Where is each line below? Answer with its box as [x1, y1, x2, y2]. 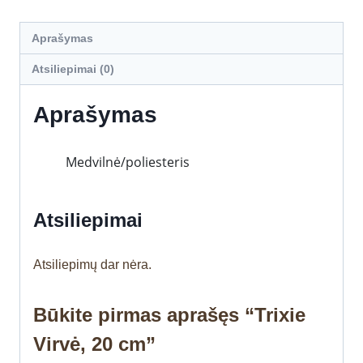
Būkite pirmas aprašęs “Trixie [33, 304, 305, 327]
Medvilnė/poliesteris [66, 153, 190, 172]
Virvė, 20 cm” [33, 333, 156, 356]
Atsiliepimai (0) [32, 62, 115, 75]
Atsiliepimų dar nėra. [33, 258, 152, 272]
